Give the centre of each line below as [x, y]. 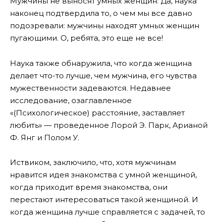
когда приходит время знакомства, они [89, 187]
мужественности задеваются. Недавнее [90, 88]
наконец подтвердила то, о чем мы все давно [101, 13]
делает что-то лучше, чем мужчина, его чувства [103, 75]
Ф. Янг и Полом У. [45, 137]
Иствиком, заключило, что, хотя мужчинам [93, 163]
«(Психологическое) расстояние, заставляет [97, 112]
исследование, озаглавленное [71, 100]
